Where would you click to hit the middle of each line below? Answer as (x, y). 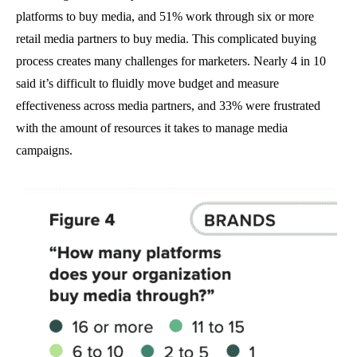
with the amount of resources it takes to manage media (152, 128)
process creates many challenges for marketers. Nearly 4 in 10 (171, 61)
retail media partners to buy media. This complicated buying (166, 39)
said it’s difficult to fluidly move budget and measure (147, 83)
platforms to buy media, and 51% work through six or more (165, 16)
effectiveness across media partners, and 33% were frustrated (168, 106)
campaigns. (44, 150)
